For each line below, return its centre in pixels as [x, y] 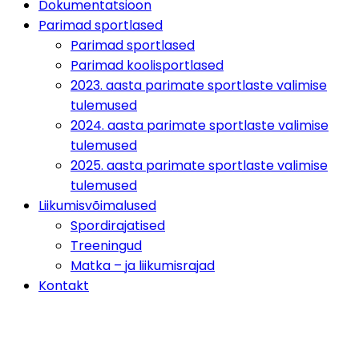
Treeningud [106, 246]
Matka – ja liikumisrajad [143, 266]
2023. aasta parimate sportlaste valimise [199, 85]
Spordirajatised [118, 226]
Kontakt [64, 286]
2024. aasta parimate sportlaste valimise [200, 125]
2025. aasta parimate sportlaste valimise [199, 165]
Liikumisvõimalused [97, 206]
